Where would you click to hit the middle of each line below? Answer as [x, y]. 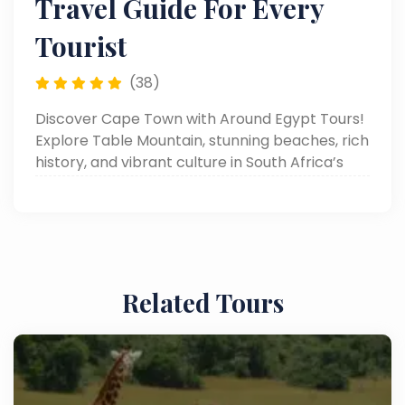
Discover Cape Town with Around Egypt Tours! [200, 118]
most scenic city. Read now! [134, 184]
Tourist [81, 46]
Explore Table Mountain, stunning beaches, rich [202, 140]
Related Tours [202, 302]
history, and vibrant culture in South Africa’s [189, 162]
